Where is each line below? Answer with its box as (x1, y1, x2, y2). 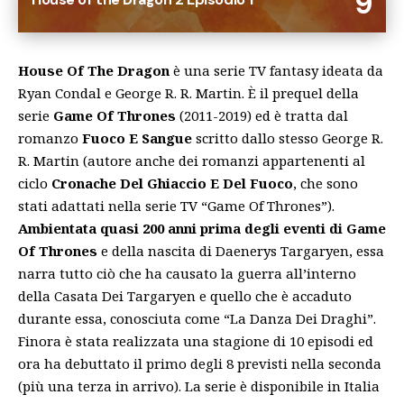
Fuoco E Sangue (82, 128, 192, 147)
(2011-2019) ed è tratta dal (176, 106, 348, 124)
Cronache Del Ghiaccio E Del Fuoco (51, 173, 293, 192)
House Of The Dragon (18, 60, 170, 79)
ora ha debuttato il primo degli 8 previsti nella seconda (18, 353, 381, 372)
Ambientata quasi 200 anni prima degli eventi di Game (18, 218, 386, 237)
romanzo (18, 128, 82, 147)
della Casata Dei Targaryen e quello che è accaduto (18, 286, 352, 305)
